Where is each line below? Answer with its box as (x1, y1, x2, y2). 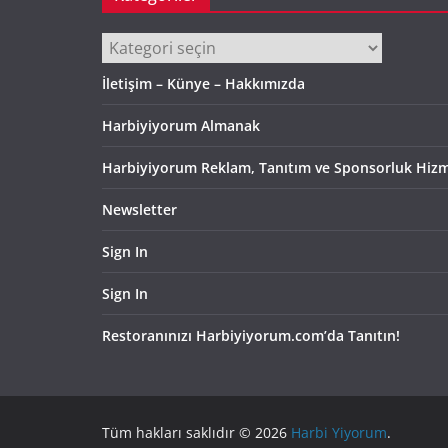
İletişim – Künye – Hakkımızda (102, 74, 305, 93)
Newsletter (102, 200, 177, 219)
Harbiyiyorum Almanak (102, 116, 260, 135)
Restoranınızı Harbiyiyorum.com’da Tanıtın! (102, 326, 400, 345)
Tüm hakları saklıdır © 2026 (102, 423, 291, 442)
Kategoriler (101, 35, 175, 54)
